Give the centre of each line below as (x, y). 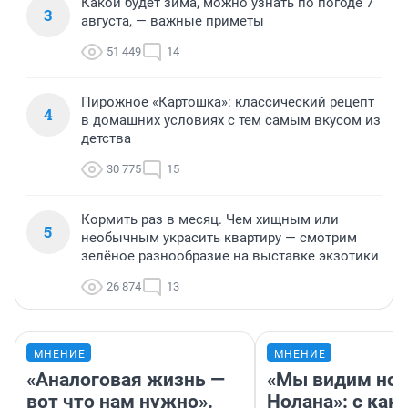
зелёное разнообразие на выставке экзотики (230, 256)
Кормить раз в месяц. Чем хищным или (210, 220)
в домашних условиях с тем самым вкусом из (231, 121)
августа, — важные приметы (173, 21)
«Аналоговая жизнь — (126, 380)
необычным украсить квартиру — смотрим (219, 238)
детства (106, 139)
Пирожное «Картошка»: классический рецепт (228, 102)
